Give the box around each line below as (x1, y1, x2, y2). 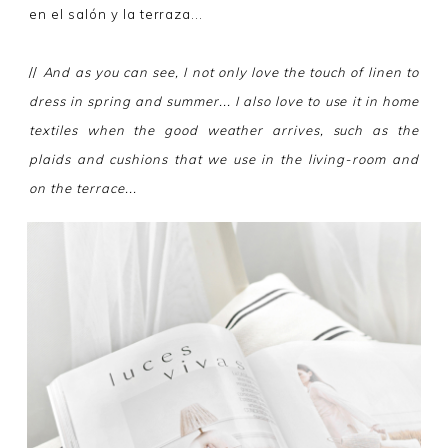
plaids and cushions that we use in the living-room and (29, 151, 419, 168)
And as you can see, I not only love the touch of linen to (42, 64, 419, 81)
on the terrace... (29, 180, 137, 197)
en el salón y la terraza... (29, 6, 204, 23)
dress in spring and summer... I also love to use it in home (29, 93, 419, 110)
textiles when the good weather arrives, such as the (29, 122, 419, 139)
